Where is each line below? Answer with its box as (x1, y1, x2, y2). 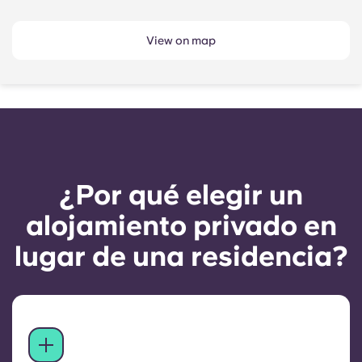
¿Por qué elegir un (59, 179, 303, 212)
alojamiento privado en (25, 209, 337, 242)
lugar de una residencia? (14, 240, 348, 273)
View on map (146, 34, 216, 48)
